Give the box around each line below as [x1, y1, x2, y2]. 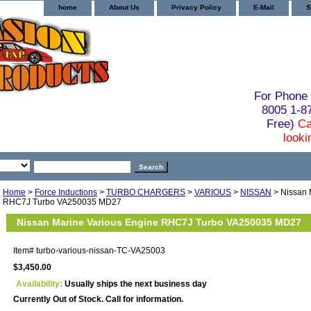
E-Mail [253, 3, 274, 11]
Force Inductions [35, 187, 97, 197]
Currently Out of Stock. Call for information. [13, 294, 183, 304]
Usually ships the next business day [65, 278, 207, 289]
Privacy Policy [171, 3, 221, 11]
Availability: [16, 278, 65, 289]
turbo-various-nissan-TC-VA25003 [36, 245, 165, 255]
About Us [109, 3, 140, 11]
